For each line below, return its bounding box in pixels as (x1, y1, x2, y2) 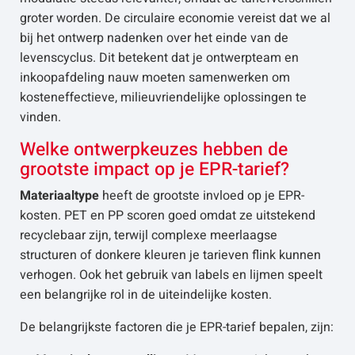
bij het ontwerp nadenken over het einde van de (20, 29, 288, 48)
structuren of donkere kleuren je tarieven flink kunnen (20, 246, 321, 265)
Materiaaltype (20, 186, 99, 205)
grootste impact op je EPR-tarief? (20, 156, 289, 183)
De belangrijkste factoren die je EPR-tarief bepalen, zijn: (20, 318, 334, 337)
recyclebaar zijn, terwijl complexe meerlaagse (20, 226, 277, 245)
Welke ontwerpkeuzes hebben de (20, 136, 288, 163)
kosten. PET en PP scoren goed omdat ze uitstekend (20, 206, 315, 225)
